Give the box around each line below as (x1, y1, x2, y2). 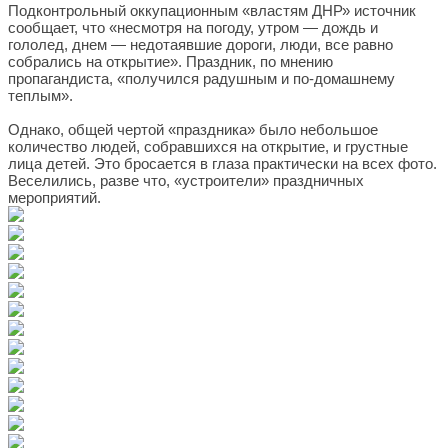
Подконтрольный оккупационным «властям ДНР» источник (8, 2, 416, 19)
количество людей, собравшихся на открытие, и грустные (8, 138, 408, 155)
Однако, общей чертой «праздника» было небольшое (8, 121, 378, 138)
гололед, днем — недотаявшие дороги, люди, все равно (8, 36, 393, 53)
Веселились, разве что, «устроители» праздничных (8, 172, 364, 189)
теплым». (8, 87, 73, 104)
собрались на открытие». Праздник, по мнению (8, 53, 333, 70)
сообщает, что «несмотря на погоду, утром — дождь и (8, 19, 378, 36)
